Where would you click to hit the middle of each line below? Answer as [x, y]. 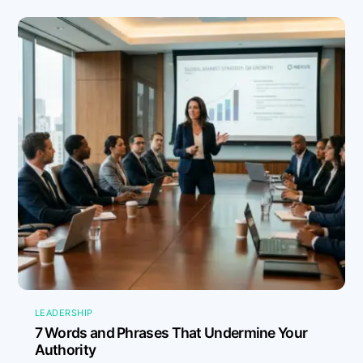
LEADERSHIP [64, 312]
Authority [65, 350]
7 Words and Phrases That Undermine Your [171, 333]
